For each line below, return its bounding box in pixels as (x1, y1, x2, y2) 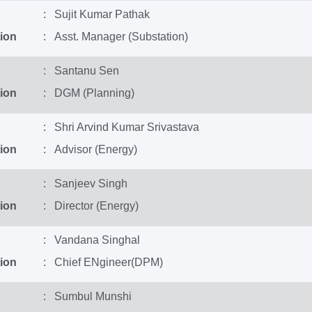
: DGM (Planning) (42, 87, 134, 99)
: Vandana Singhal (42, 234, 140, 246)
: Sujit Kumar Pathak (42, 8, 150, 20)
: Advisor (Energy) (42, 143, 137, 155)
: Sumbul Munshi (42, 290, 132, 302)
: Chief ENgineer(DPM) (42, 256, 163, 268)
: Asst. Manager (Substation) (42, 31, 188, 42)
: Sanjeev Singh (42, 178, 127, 189)
